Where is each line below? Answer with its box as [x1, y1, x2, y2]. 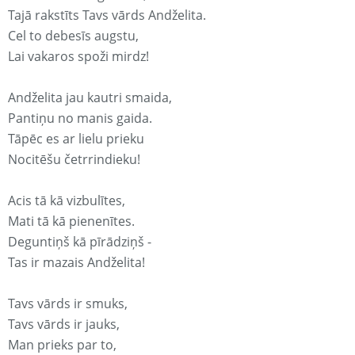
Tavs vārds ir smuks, [8, 295, 128, 313]
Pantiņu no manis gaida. [8, 109, 152, 128]
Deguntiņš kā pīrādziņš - [8, 233, 151, 251]
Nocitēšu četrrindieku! [8, 151, 140, 169]
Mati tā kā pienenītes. [8, 212, 135, 231]
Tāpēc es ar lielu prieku [8, 130, 144, 148]
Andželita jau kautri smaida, [8, 89, 172, 107]
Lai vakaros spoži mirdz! [8, 48, 149, 66]
